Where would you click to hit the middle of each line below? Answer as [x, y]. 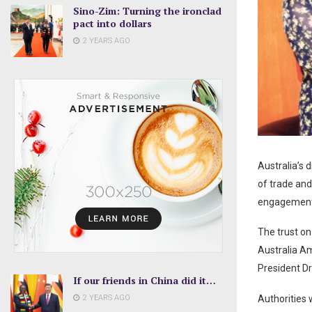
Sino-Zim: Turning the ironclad [147, 10]
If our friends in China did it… [145, 280]
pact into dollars [112, 23]
